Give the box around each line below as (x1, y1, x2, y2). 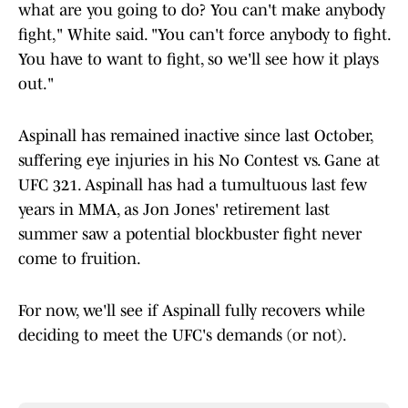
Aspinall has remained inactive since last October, (18, 127, 372, 146)
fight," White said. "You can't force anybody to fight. (18, 25, 390, 45)
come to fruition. (18, 250, 141, 269)
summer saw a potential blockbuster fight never (18, 225, 362, 244)
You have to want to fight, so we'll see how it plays (18, 50, 379, 69)
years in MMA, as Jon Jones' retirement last (18, 200, 330, 219)
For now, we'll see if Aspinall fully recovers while (18, 301, 365, 321)
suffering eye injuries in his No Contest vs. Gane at (18, 151, 380, 170)
